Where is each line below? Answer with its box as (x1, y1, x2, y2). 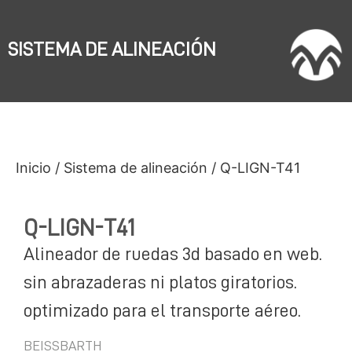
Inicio (16, 159, 51, 176)
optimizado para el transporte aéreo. (24, 300, 301, 320)
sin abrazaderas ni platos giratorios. (24, 272, 297, 291)
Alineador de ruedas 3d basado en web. (24, 244, 322, 263)
